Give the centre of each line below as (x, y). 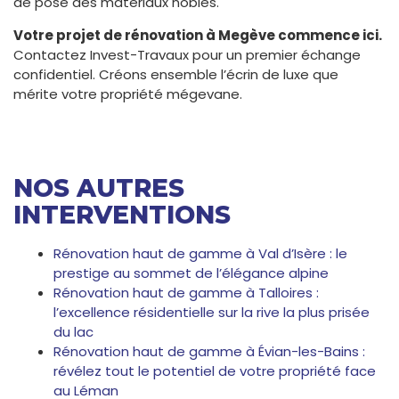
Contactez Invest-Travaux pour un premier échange (187, 54)
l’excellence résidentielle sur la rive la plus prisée (212, 313)
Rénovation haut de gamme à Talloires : (186, 293)
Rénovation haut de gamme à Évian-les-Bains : (209, 352)
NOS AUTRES (99, 187)
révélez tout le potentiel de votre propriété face (215, 371)
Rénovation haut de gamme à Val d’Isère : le (200, 254)
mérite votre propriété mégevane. (128, 94)
